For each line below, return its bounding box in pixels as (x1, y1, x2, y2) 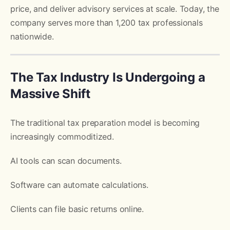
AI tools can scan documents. (10, 155, 122, 166)
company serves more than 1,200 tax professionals (10, 17, 203, 28)
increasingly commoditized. (10, 131, 114, 142)
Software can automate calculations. (10, 179, 148, 190)
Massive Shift (10, 86, 90, 101)
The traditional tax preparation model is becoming (10, 117, 200, 128)
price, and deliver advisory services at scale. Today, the (10, 3, 219, 14)
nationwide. (10, 31, 54, 42)
